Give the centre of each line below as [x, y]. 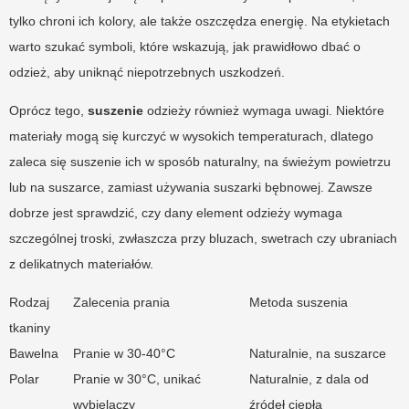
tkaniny [30, 328]
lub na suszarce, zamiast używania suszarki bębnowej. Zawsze [191, 188]
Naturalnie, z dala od [309, 379]
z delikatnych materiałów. [81, 264]
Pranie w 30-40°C [124, 354]
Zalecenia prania [121, 303]
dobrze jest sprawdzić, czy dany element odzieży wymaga [176, 213]
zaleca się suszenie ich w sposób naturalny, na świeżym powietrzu [200, 162]
